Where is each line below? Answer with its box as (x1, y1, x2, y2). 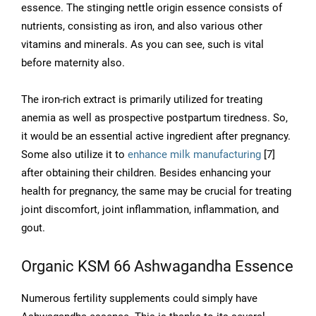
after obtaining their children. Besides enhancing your (21, 166, 271, 180)
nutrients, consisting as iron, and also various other (21, 20, 262, 33)
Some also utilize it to (21, 148, 128, 162)
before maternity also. (21, 56, 125, 70)
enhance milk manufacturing (128, 148, 261, 162)
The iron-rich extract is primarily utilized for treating (21, 93, 262, 107)
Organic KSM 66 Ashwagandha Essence (21, 257, 293, 276)
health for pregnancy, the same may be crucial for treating (21, 185, 291, 198)
